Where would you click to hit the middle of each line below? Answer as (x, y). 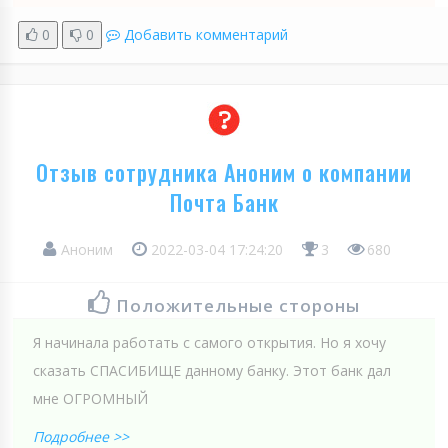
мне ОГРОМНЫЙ (90, 398)
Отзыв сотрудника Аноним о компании (224, 171)
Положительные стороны (238, 305)
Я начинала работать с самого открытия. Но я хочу (209, 342)
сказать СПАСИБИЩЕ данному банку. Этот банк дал (212, 370)
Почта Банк (224, 201)
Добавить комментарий (206, 34)
